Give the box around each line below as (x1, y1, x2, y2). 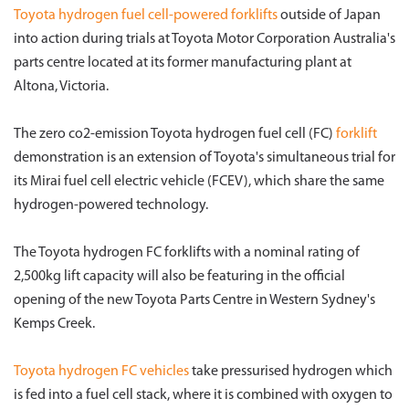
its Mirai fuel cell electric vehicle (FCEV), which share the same (14, 174, 384, 189)
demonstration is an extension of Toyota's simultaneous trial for (14, 151, 395, 165)
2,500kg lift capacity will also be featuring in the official (14, 269, 345, 284)
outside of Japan (278, 8, 381, 23)
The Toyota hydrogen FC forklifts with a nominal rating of (14, 246, 360, 260)
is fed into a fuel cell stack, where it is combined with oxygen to (14, 388, 393, 403)
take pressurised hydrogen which (189, 364, 393, 379)
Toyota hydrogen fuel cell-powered (14, 8, 228, 23)
